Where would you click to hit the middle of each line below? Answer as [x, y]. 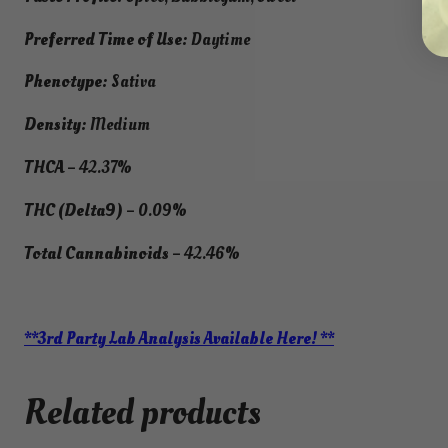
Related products [142, 413]
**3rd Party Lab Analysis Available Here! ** [179, 339]
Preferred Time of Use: [106, 39]
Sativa [132, 82]
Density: [55, 125]
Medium [118, 125]
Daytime [219, 39]
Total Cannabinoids [98, 253]
